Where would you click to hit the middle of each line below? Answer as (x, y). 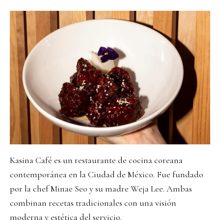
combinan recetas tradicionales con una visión (93, 203)
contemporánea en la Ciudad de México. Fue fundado (107, 174)
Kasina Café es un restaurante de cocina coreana (96, 160)
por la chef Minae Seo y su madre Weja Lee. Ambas (101, 188)
